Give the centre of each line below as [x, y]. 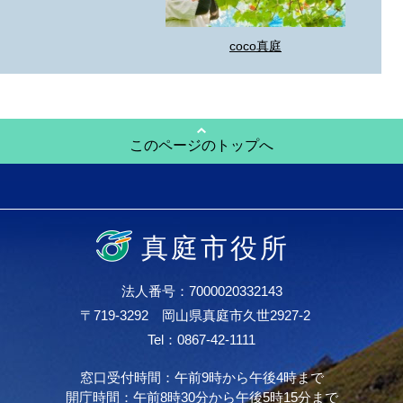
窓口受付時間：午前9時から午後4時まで [201, 377]
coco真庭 [255, 45]
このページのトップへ [201, 145]
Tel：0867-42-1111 [201, 339]
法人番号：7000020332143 [201, 291]
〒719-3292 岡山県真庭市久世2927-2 [201, 315]
